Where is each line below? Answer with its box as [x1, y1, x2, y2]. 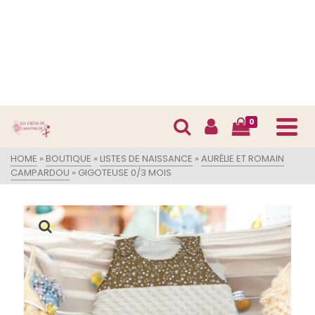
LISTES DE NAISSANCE [100, 152, 193, 165]
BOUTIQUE [46, 152, 91, 165]
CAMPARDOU [11, 166, 70, 179]
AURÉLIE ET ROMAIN [201, 152, 284, 165]
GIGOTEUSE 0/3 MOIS [78, 166, 172, 179]
